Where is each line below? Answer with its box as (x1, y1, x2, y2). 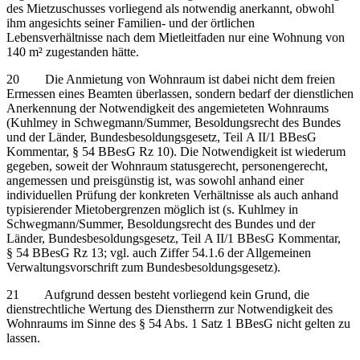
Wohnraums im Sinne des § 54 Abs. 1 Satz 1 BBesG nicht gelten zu (6, 316, 350, 330)
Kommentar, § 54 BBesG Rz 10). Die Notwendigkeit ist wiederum (6, 144, 346, 158)
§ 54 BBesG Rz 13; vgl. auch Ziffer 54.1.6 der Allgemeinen (6, 245, 311, 260)
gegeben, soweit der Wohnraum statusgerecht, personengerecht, (6, 158, 328, 173)
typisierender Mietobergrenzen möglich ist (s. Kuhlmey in (6, 202, 298, 216)
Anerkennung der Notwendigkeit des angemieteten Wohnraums (6, 100, 329, 115)
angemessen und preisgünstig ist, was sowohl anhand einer (6, 173, 304, 187)
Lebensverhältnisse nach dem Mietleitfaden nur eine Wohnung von (6, 30, 345, 44)
